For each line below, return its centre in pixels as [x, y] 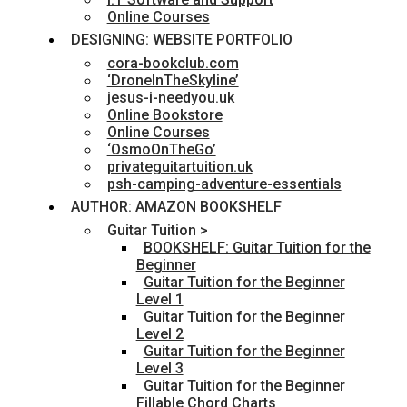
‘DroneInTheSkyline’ [173, 81]
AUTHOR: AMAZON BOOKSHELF [176, 207]
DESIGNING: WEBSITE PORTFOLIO [181, 40]
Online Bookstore [164, 115]
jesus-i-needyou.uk [170, 98]
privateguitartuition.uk [179, 167]
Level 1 [159, 300]
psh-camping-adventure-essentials [224, 184]
